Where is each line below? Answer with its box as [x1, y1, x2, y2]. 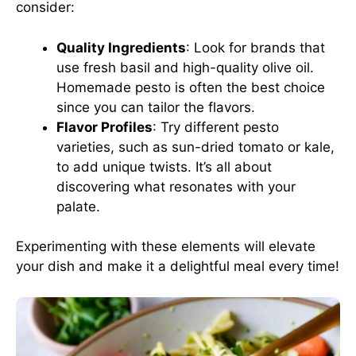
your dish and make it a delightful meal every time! [16, 258, 339, 274]
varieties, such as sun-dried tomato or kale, [56, 138, 335, 155]
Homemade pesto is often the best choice [56, 79, 325, 95]
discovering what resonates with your [56, 178, 296, 195]
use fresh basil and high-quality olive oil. [56, 59, 314, 75]
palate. [56, 198, 100, 215]
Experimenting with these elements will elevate [16, 238, 315, 254]
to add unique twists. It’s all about [56, 158, 272, 175]
